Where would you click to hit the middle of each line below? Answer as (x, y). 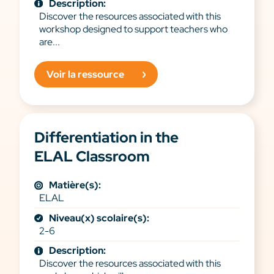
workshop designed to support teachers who (133, 29)
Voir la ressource (85, 74)
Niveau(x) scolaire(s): (99, 218)
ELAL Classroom (92, 157)
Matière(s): (75, 185)
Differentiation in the (106, 138)
